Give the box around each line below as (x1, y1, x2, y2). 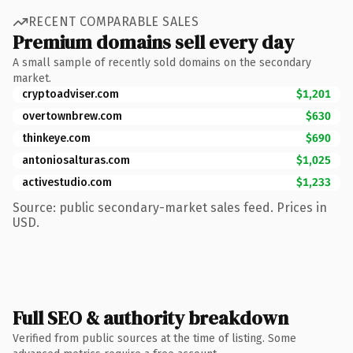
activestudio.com (22, 175, 112, 189)
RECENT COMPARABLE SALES (28, 14, 199, 29)
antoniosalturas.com (22, 153, 130, 167)
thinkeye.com (22, 131, 91, 145)
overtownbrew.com (22, 109, 122, 123)
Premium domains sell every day (13, 28, 294, 55)
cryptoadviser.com (22, 87, 119, 101)
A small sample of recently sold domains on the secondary (13, 55, 311, 69)
